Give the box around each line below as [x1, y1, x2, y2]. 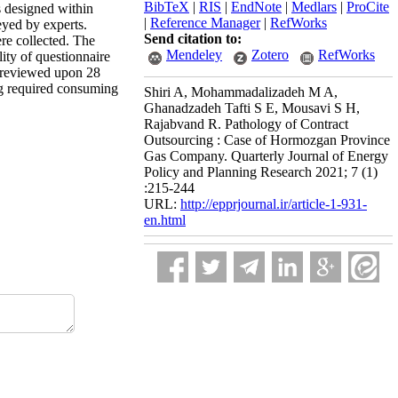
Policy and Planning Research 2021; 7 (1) [144, 164, 378, 179]
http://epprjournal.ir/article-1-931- [180, 196, 367, 211]
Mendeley [166, 47, 222, 62]
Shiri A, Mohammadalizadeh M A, [144, 84, 338, 99]
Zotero [251, 47, 289, 62]
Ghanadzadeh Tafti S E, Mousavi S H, [144, 100, 360, 115]
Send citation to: [144, 31, 242, 46]
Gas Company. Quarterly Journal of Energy [144, 148, 388, 163]
